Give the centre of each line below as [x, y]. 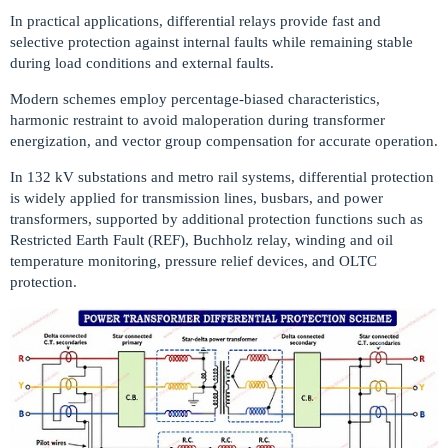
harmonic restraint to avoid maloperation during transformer [197, 120]
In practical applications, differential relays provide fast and [195, 21]
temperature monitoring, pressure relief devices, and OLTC [193, 261]
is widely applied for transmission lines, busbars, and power [196, 198]
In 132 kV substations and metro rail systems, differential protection [222, 177]
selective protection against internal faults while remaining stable [211, 42]
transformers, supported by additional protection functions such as [216, 219]
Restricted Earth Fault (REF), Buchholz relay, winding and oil [201, 240]
